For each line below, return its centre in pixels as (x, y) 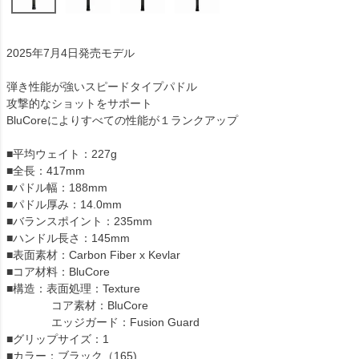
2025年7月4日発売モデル (71, 52)
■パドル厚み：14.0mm (64, 204)
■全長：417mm (46, 170)
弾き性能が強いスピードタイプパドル (102, 86)
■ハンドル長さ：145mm (68, 238)
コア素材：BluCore (77, 305)
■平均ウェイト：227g (62, 153)
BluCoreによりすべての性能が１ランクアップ (122, 120)
